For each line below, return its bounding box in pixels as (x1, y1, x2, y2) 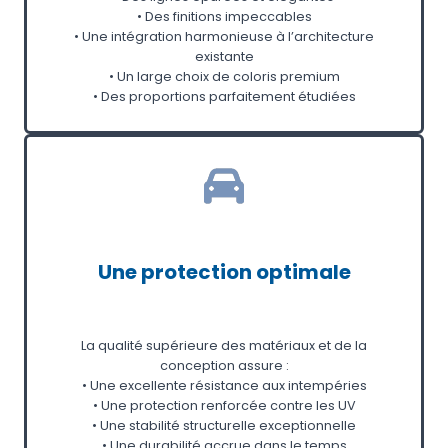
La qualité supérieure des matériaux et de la (81, 336, 367, 354)
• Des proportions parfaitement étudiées (92, 87, 356, 105)
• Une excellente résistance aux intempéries (81, 376, 367, 394)
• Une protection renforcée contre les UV (92, 396, 356, 414)
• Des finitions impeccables (136, 7, 312, 25)
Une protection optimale (97, 257, 351, 286)
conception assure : (159, 356, 289, 374)
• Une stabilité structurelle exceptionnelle (92, 416, 356, 434)
